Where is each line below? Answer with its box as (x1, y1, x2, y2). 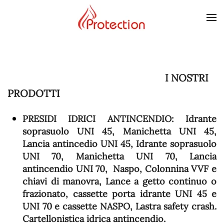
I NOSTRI (162, 71, 208, 84)
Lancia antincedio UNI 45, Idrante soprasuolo (22, 138, 216, 149)
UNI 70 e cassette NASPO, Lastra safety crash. (22, 200, 216, 212)
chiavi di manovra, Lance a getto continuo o (22, 175, 216, 187)
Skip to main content (22, 23, 111, 35)
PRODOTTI (7, 87, 60, 99)
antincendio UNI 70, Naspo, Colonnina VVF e (22, 163, 216, 174)
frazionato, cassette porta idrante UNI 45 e (22, 188, 216, 199)
